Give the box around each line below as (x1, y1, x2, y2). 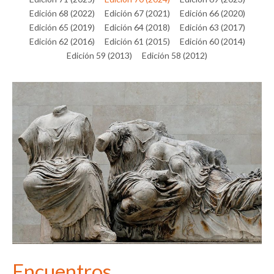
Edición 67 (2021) (104, 7, 170, 18)
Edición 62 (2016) (29, 35, 95, 46)
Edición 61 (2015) (104, 35, 170, 46)
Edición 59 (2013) (67, 50, 132, 61)
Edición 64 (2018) (104, 21, 170, 32)
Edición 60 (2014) (179, 35, 245, 46)
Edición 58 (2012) (142, 50, 207, 61)
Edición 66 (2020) (179, 7, 245, 18)
